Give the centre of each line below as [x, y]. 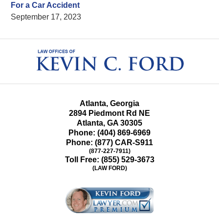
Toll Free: [83, 159]
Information [128, 56]
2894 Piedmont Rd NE [109, 113]
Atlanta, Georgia [109, 103]
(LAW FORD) [109, 168]
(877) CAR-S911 [124, 142]
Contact [122, 44]
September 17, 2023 [46, 17]
